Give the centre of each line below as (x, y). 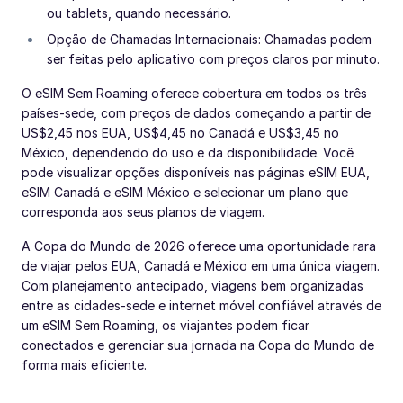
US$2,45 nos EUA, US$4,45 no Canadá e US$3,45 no (180, 132)
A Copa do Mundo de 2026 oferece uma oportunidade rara (199, 246)
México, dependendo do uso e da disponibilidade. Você (188, 152)
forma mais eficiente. (84, 364)
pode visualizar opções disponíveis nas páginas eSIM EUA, (196, 172)
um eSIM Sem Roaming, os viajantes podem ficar (166, 325)
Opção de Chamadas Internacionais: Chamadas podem (209, 39)
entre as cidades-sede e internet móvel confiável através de (201, 305)
